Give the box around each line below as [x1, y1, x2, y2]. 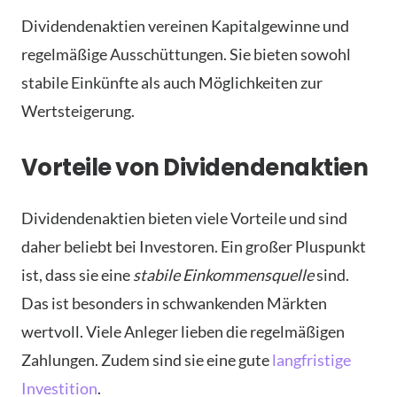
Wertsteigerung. [21, 101, 135, 121]
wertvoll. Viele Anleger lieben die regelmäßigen [21, 322, 345, 342]
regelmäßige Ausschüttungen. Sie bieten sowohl [21, 44, 351, 65]
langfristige [272, 350, 351, 370]
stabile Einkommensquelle [133, 265, 314, 285]
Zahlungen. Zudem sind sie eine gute [21, 350, 272, 370]
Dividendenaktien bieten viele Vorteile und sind [21, 208, 347, 229]
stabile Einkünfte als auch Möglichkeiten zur [21, 73, 323, 93]
